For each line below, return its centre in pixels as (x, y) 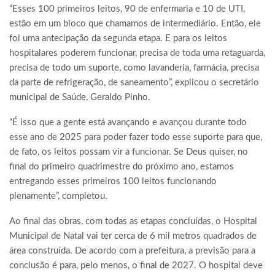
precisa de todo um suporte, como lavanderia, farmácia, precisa (134, 68)
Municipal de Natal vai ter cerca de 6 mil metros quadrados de (133, 236)
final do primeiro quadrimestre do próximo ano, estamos (122, 167)
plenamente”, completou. (58, 196)
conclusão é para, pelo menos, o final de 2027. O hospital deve (136, 266)
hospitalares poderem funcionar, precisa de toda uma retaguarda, (137, 53)
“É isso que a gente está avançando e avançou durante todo (128, 123)
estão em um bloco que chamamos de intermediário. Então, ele (135, 24)
